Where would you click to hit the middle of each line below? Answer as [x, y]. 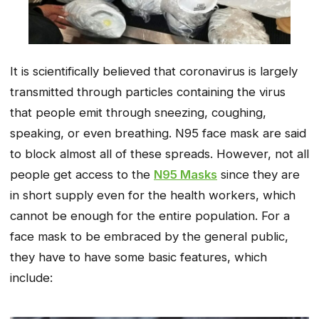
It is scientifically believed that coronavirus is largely [154, 71]
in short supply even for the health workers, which [153, 195]
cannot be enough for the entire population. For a [150, 215]
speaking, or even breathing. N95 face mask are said [158, 133]
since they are [258, 174]
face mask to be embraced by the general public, [149, 236]
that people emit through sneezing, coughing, [138, 112]
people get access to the [82, 174]
